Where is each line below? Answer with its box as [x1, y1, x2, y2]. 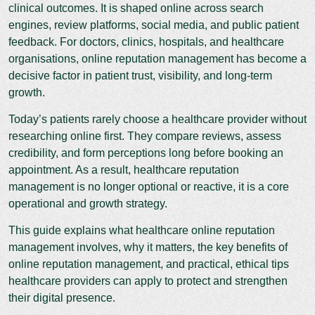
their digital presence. [8, 291, 115, 304]
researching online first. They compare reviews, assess [8, 129, 281, 142]
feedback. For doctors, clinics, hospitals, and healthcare [8, 35, 284, 48]
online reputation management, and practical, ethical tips [8, 257, 289, 270]
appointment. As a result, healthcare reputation [8, 163, 239, 176]
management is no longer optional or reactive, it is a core [8, 180, 289, 193]
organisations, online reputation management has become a [8, 52, 307, 65]
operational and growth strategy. [8, 197, 167, 210]
